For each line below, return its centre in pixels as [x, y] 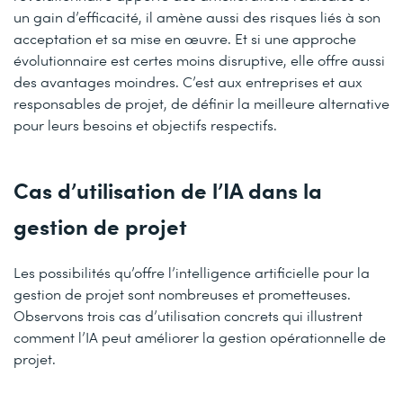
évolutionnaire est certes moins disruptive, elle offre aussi [199, 59]
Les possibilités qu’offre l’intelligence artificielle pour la [192, 272]
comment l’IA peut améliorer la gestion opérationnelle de [200, 336]
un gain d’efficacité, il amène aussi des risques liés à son [197, 16]
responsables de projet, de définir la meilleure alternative [201, 103]
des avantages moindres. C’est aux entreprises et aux [188, 81]
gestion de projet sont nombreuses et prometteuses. [182, 293]
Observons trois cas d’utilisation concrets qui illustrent [188, 315]
